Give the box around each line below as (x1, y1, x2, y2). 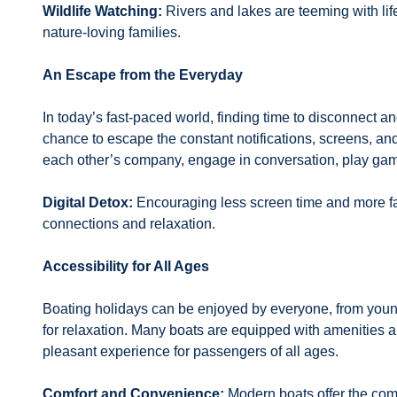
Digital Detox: (43, 195, 133, 210)
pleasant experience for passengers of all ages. (43, 344, 339, 359)
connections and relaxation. (43, 216, 215, 231)
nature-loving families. (43, 25, 181, 40)
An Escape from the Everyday (43, 67, 243, 82)
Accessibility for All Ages (43, 259, 209, 274)
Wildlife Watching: (43, 4, 162, 19)
